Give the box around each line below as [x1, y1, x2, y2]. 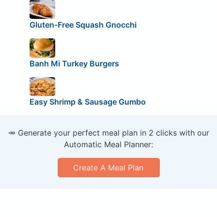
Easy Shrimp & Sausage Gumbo [29, 97, 146, 107]
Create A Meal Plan [73, 163, 144, 173]
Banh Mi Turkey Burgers [29, 58, 119, 68]
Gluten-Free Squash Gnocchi [29, 19, 137, 30]
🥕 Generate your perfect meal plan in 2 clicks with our [8, 128, 209, 138]
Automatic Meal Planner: [64, 139, 153, 150]
